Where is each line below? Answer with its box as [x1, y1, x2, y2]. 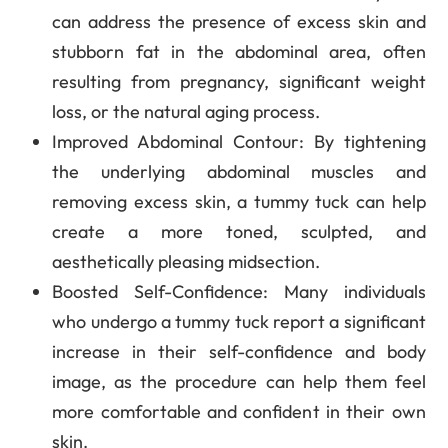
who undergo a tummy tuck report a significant [52, 309, 426, 333]
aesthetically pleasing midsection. [52, 249, 321, 273]
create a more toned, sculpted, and [52, 219, 426, 243]
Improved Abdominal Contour [52, 129, 299, 153]
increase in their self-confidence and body [52, 339, 426, 363]
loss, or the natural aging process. [52, 99, 321, 123]
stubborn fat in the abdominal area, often [52, 39, 426, 63]
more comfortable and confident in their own [52, 399, 426, 423]
